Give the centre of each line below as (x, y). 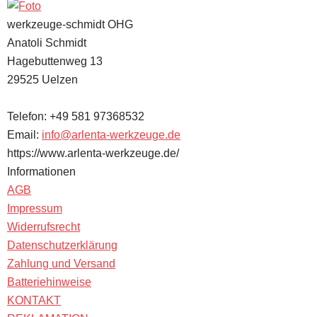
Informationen (41, 172)
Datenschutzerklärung (62, 245)
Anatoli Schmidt (47, 43)
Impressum (35, 208)
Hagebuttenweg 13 (55, 61)
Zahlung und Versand (61, 264)
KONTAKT (34, 300)
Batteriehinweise (49, 282)
